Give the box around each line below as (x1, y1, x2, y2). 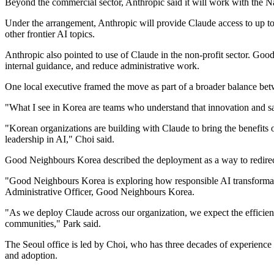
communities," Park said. (5, 218, 101, 229)
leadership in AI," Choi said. (5, 134, 114, 145)
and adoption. (5, 250, 57, 261)
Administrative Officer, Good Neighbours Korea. (5, 187, 194, 198)
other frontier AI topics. (5, 29, 95, 40)
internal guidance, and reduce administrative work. (5, 61, 199, 72)
